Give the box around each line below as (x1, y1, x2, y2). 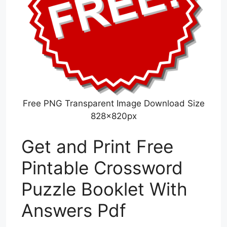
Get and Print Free (21, 135, 173, 157)
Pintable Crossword (21, 157, 183, 178)
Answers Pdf (21, 199, 126, 221)
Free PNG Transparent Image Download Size (22, 98, 205, 109)
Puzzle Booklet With (21, 178, 187, 200)
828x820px (90, 111, 137, 122)
